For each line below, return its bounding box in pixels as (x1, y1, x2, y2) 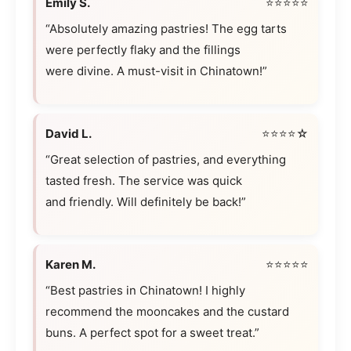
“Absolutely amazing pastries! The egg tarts (45, 21, 287, 37)
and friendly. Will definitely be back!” (45, 194, 246, 210)
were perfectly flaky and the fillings (45, 42, 241, 58)
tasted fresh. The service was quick (45, 173, 242, 189)
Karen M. (45, 257, 96, 273)
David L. (45, 126, 92, 142)
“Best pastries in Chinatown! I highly (45, 283, 245, 299)
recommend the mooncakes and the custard (45, 304, 289, 320)
